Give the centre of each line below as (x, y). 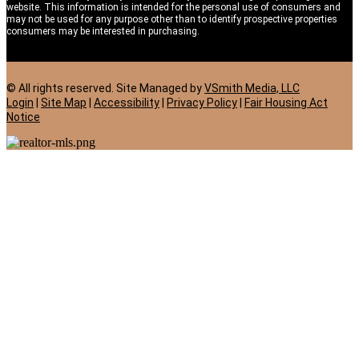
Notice (23, 117)
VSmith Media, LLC (252, 89)
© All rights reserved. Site (73, 89)
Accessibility (127, 103)
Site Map (64, 103)
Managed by (172, 89)
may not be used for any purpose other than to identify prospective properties (172, 20)
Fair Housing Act (286, 103)
